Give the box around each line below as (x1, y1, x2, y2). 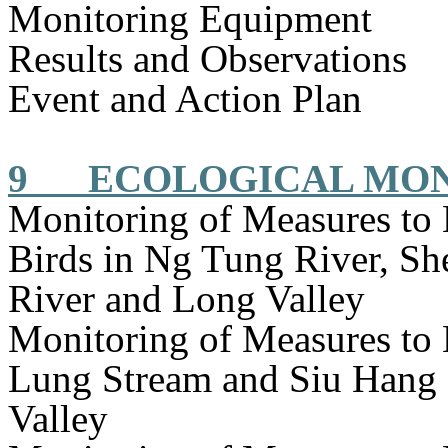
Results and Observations (8, 37, 407, 80)
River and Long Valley (8, 277, 365, 320)
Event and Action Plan (8, 77, 362, 120)
